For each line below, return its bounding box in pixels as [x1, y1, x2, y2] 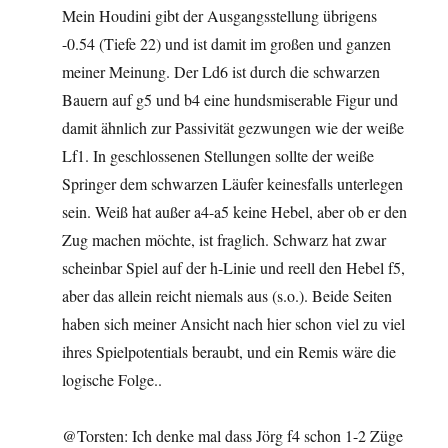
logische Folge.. [62, 368, 163, 390]
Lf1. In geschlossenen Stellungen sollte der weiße [62, 144, 375, 166]
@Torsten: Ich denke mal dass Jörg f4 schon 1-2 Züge [62, 424, 404, 446]
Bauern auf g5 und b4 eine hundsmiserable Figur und [62, 88, 399, 110]
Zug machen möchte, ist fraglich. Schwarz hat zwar [62, 228, 387, 250]
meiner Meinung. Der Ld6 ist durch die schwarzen [62, 60, 381, 82]
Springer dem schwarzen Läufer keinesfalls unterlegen [62, 172, 404, 194]
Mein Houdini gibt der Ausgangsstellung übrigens [62, 4, 378, 26]
